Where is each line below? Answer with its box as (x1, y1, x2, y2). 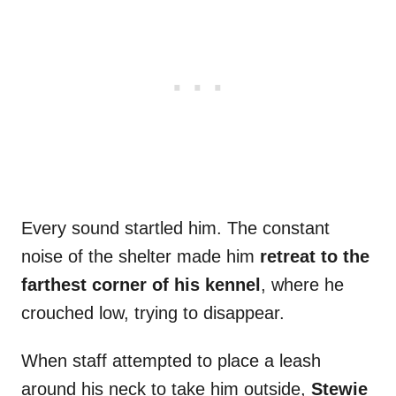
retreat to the (260, 247, 369, 267)
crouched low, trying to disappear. (21, 303, 285, 324)
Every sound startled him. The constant (21, 218, 330, 239)
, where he (261, 275, 344, 295)
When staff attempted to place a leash (21, 351, 321, 371)
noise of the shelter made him (21, 247, 260, 267)
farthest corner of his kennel (21, 275, 261, 295)
